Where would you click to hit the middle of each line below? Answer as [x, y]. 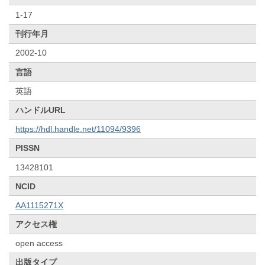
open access [39, 243]
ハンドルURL [41, 110]
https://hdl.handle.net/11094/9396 [78, 129]
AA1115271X [40, 205]
